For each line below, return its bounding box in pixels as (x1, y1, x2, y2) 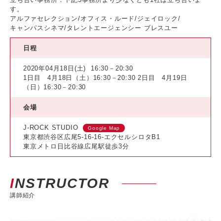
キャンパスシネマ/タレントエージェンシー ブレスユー (10, 24, 178, 32)
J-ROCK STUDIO (23, 124, 78, 132)
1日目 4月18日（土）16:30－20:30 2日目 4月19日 (23, 74, 187, 82)
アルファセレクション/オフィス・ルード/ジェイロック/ (10, 15, 181, 23)
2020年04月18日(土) (23, 65, 86, 73)
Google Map (88, 125, 120, 131)
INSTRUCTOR (15, 176, 110, 191)
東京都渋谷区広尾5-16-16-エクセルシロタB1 (23, 133, 160, 141)
